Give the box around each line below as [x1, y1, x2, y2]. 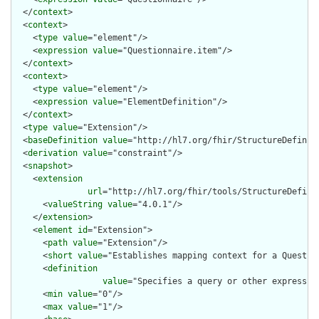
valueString [48, 199, 103, 210]
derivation [28, 148, 78, 159]
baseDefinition [28, 135, 98, 146]
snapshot [28, 161, 68, 172]
